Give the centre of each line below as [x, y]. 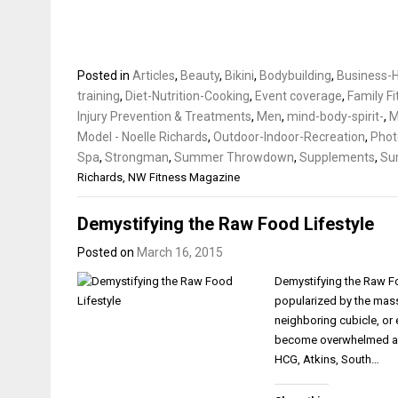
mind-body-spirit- [335, 116]
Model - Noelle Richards [143, 136]
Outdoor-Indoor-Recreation [289, 136]
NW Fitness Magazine [184, 177]
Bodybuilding [295, 75]
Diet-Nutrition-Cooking [187, 96]
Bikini [239, 75]
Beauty [200, 75]
